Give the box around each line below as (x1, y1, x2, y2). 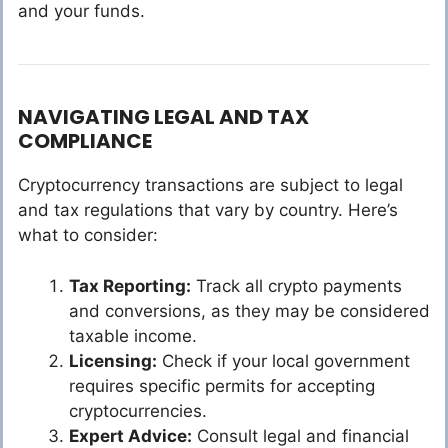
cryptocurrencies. (69, 400, 207, 421)
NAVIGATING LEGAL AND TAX (18, 103, 309, 132)
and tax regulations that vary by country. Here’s (18, 200, 398, 221)
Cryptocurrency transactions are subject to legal (18, 175, 403, 196)
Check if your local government (157, 350, 410, 371)
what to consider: (18, 225, 158, 246)
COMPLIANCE (18, 127, 152, 156)
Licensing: (69, 350, 157, 371)
